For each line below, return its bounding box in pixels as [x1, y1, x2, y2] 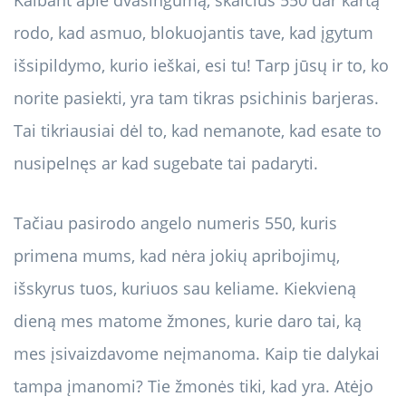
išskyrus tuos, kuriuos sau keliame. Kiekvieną [14, 277, 356, 300]
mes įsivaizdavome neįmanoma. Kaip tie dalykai [14, 343, 380, 365]
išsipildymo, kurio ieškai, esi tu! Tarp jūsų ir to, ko [14, 54, 389, 77]
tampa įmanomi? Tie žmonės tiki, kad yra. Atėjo [14, 375, 373, 398]
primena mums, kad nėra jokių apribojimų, [14, 245, 340, 267]
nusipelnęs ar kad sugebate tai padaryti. [14, 152, 318, 175]
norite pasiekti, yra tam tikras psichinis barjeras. [14, 87, 379, 110]
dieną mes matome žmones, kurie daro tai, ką [14, 310, 362, 333]
